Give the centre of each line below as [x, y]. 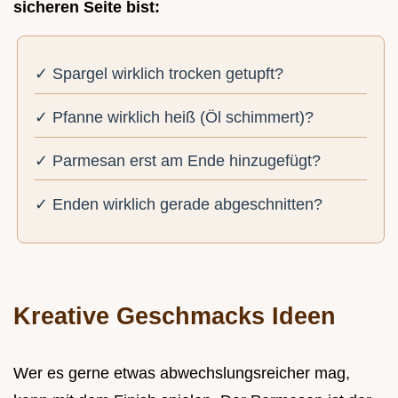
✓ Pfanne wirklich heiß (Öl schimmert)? [175, 118]
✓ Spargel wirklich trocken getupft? [159, 74]
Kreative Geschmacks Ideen [175, 315]
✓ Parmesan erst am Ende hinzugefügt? [178, 160]
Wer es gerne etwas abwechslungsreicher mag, [182, 373]
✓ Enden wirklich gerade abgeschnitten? [179, 204]
